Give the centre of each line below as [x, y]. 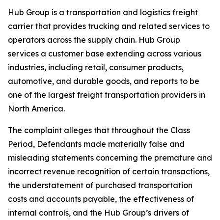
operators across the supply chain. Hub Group [94, 40]
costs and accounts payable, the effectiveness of [101, 199]
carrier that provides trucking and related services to [109, 26]
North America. [37, 109]
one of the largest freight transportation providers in [107, 95]
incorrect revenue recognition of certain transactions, [109, 171]
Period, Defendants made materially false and [96, 144]
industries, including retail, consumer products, [96, 67]
